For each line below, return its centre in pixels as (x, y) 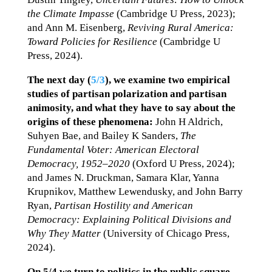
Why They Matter (64, 233)
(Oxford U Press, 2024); (182, 164)
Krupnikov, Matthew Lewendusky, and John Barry (135, 192)
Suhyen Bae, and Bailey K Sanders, (104, 136)
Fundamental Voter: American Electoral (113, 150)
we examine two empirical (172, 80)
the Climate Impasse (70, 14)
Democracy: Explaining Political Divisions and (129, 219)
